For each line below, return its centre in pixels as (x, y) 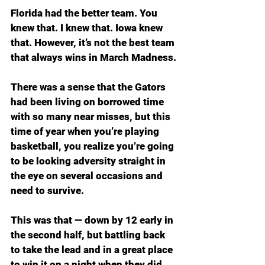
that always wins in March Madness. (93, 57)
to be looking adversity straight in (89, 161)
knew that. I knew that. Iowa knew (88, 28)
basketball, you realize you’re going (93, 146)
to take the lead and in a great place (93, 250)
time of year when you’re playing (86, 131)
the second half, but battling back (89, 235)
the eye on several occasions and (88, 176)
